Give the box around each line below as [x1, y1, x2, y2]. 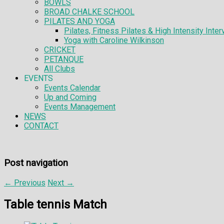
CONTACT [24, 121, 58, 131]
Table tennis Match [4, 197, 107, 211]
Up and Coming [44, 92, 96, 102]
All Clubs [44, 64, 75, 74]
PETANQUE [44, 54, 83, 64]
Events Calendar [44, 83, 100, 93]
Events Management [44, 102, 115, 112]
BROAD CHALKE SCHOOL [44, 7, 134, 17]
